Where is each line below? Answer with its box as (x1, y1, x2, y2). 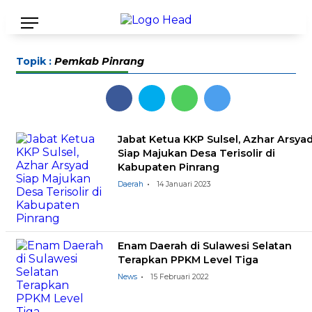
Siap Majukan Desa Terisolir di (117, 146, 275, 159)
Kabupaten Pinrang (117, 160, 219, 173)
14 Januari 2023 (156, 179, 211, 189)
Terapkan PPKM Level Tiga (117, 253, 258, 266)
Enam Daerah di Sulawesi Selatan (117, 239, 292, 252)
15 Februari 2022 (150, 272, 209, 281)
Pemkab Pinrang (54, 55, 147, 68)
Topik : (16, 55, 54, 68)
